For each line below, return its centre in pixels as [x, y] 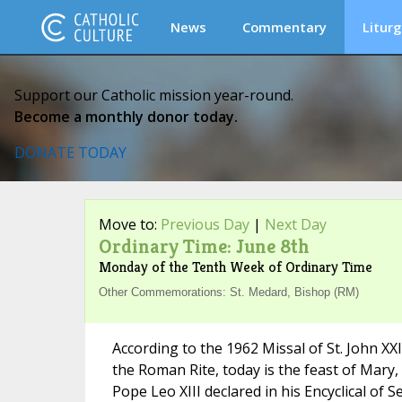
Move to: [129, 224]
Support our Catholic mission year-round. [154, 95]
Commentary [284, 27]
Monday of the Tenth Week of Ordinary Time [235, 267]
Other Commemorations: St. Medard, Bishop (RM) [228, 292]
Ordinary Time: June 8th [204, 246]
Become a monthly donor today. [126, 117]
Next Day [295, 224]
